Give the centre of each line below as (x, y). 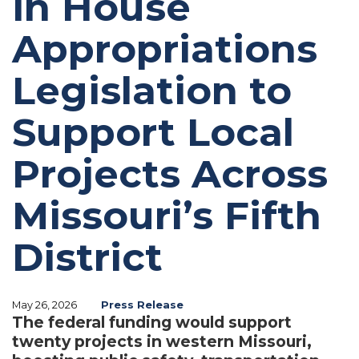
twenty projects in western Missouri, (162, 341)
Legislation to (152, 90)
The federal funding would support (152, 322)
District (87, 257)
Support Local (153, 132)
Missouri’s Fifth (167, 215)
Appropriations (165, 48)
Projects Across (170, 173)
